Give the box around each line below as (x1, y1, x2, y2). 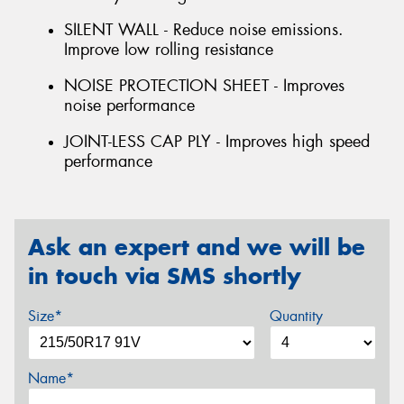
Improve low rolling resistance (64, 39, 273, 61)
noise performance (64, 94, 195, 116)
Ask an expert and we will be (28, 233, 365, 262)
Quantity (269, 306, 323, 326)
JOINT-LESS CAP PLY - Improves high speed (64, 130, 370, 152)
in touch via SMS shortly (28, 262, 301, 291)
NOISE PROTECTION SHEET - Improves (64, 74, 344, 96)
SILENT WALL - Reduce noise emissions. (64, 19, 344, 41)
